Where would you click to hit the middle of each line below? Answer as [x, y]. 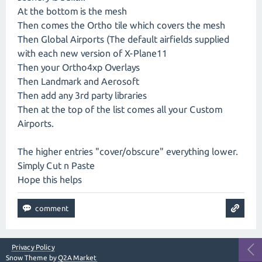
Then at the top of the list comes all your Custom [120, 110]
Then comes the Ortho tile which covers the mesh [121, 25]
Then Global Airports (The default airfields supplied [123, 39]
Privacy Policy [33, 247]
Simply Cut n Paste [56, 166]
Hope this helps [50, 180]
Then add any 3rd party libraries [82, 96]
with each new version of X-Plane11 [92, 54]
